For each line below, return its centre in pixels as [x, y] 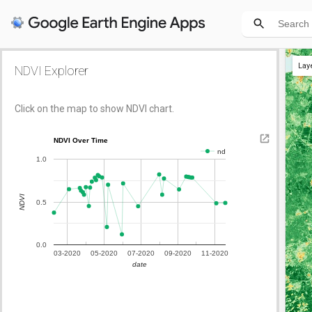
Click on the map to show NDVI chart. [94, 109]
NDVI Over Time [81, 140]
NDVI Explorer [52, 71]
